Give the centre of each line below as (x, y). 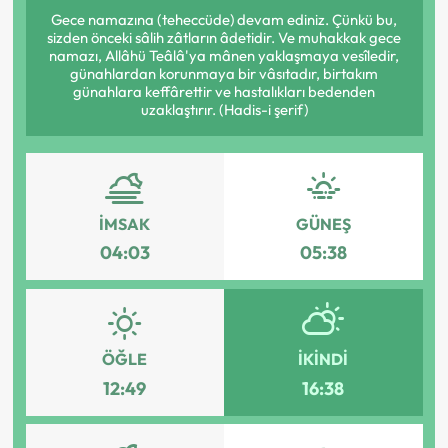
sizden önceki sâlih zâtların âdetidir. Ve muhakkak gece (224, 38)
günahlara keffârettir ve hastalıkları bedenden (224, 92)
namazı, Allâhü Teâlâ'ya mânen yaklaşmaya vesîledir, (224, 56)
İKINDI (323, 359)
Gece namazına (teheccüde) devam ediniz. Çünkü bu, (224, 20)
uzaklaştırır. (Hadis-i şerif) (224, 110)
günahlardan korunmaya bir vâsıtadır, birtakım (224, 74)
